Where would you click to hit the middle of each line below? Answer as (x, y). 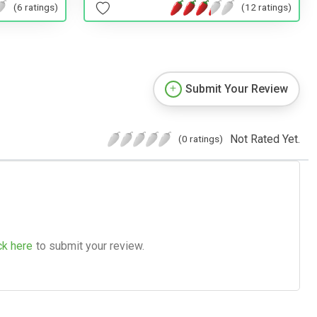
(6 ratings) (36, 7)
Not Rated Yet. (265, 139)
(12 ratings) (266, 7)
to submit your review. (90, 246)
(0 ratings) (201, 138)
